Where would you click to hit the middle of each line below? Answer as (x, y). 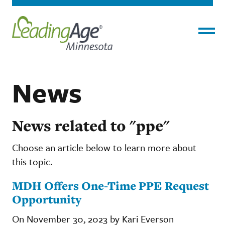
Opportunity (47, 199)
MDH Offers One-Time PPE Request (110, 185)
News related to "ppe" (91, 125)
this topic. (32, 161)
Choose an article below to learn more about (104, 147)
